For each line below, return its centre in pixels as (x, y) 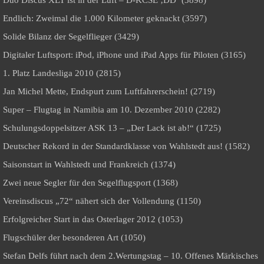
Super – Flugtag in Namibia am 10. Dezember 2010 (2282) (112, 110)
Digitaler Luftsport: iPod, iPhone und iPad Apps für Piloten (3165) (124, 55)
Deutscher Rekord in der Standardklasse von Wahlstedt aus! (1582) (126, 146)
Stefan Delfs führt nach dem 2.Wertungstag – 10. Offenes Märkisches (131, 256)
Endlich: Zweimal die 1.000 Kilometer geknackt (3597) (105, 19)
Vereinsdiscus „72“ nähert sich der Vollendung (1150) (102, 201)
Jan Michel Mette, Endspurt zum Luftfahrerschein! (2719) (109, 92)
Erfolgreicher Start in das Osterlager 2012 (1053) (93, 220)
